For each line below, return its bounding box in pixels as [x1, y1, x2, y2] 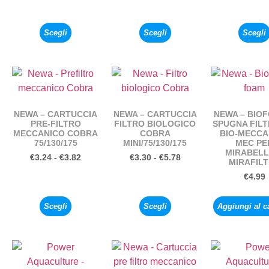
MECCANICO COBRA [13, 128, 98, 139]
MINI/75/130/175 [123, 138, 187, 148]
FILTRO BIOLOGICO [114, 119, 196, 129]
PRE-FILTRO [30, 119, 81, 129]
